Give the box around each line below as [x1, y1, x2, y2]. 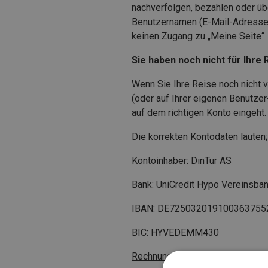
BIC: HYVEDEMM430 [132, 226, 219, 238]
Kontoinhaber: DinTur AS [132, 154, 232, 166]
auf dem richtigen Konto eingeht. [132, 106, 266, 118]
